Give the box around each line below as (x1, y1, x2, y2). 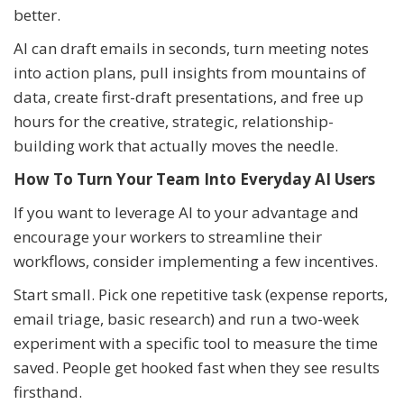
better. (14, 4, 60, 25)
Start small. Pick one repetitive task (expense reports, (14, 283, 388, 305)
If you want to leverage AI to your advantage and (14, 201, 359, 223)
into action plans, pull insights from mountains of (14, 61, 366, 83)
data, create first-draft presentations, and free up (14, 86, 363, 107)
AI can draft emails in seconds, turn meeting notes (14, 37, 369, 59)
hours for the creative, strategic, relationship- (14, 110, 334, 132)
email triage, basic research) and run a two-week (14, 308, 359, 329)
